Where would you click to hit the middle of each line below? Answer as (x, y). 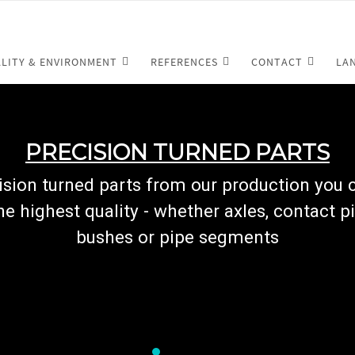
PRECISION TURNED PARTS (177, 152)
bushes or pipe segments (177, 237)
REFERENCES (184, 62)
